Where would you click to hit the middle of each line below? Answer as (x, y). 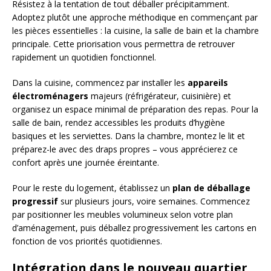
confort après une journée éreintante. (86, 162)
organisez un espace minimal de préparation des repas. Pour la (135, 109)
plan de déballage (211, 188)
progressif (35, 201)
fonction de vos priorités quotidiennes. (87, 241)
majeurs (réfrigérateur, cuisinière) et (160, 96)
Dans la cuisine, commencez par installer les (100, 82)
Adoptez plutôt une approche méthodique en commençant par (135, 17)
